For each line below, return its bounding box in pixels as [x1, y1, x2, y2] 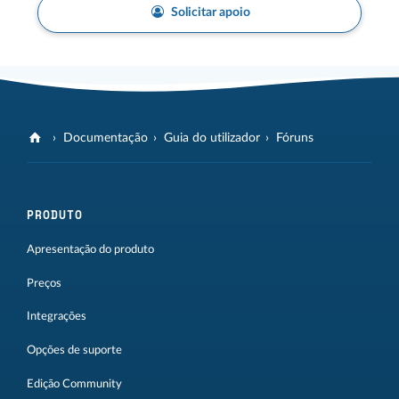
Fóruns [276, 131, 314, 144]
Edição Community [27, 378, 122, 389]
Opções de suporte [27, 345, 122, 356]
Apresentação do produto [27, 243, 154, 255]
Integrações [27, 311, 86, 322]
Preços [27, 277, 61, 289]
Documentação [63, 131, 149, 144]
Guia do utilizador [164, 131, 261, 144]
